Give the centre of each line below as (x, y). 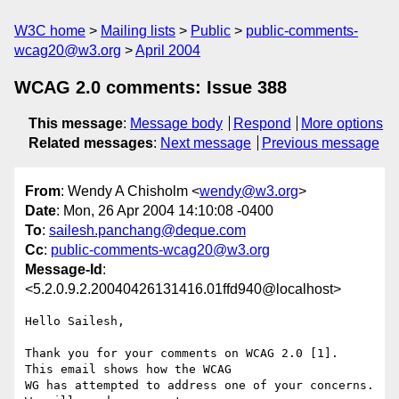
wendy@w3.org (249, 191)
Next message (206, 143)
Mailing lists (138, 31)
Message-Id (64, 270)
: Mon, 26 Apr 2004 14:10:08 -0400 (165, 211)
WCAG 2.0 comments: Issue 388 (151, 87)
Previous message (320, 143)
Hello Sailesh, (75, 322)
